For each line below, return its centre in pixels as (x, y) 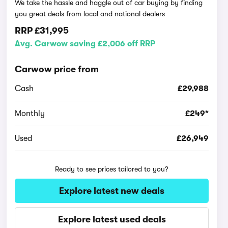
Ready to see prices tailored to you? (112, 169)
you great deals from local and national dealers (90, 14)
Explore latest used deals (112, 219)
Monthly (30, 113)
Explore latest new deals (112, 191)
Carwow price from (57, 69)
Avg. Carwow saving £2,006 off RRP (85, 44)
